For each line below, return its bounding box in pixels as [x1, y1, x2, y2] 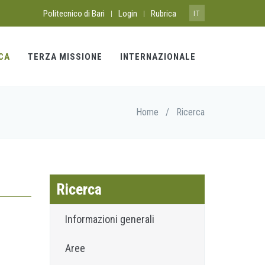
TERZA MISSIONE [28, 51, 102, 62]
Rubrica [151, 8, 176, 19]
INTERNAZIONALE [120, 51, 196, 62]
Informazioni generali [64, 213, 154, 225]
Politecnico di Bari [43, 8, 105, 19]
